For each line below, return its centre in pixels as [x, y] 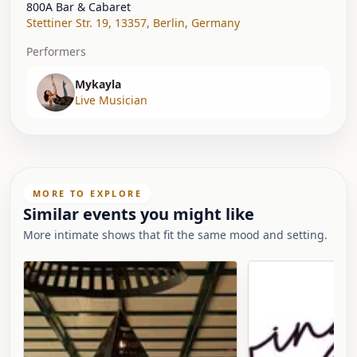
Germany [216, 23]
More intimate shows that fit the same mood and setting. [175, 235]
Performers [56, 51]
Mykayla [98, 84]
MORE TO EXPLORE [87, 193]
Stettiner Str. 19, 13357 [86, 23]
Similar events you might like [139, 214]
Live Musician [111, 100]
